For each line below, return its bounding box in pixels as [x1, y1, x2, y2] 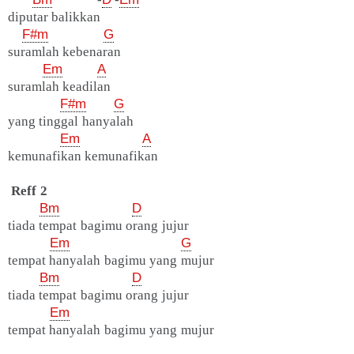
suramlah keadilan [8, 79, 111, 95]
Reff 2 [11, 183, 47, 199]
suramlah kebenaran [8, 44, 122, 60]
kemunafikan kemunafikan [8, 149, 159, 164]
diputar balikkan [8, 9, 101, 25]
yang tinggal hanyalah [8, 114, 134, 130]
